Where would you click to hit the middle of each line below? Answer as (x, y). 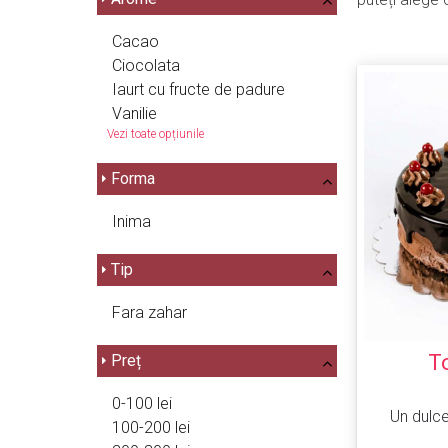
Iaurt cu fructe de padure (198, 89)
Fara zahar (149, 312)
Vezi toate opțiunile (155, 134)
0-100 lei (142, 403)
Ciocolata (146, 65)
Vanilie (134, 113)
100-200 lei (151, 427)
